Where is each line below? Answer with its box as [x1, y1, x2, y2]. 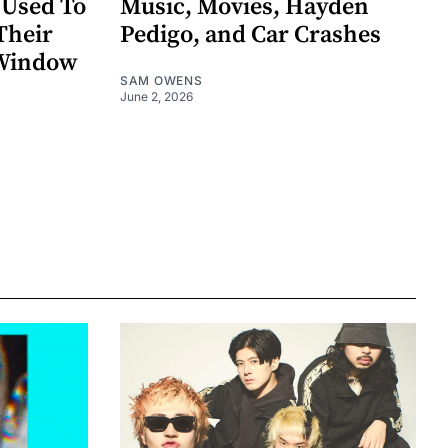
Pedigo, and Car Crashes [120, 19, 381, 50]
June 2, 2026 [120, 88, 193, 104]
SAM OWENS [120, 72, 203, 88]
